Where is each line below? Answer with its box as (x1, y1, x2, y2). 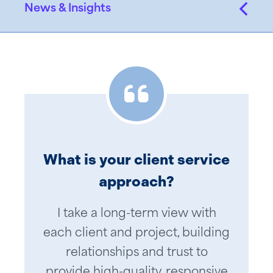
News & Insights (24, 3, 111, 15)
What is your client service (43, 151, 230, 168)
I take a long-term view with (57, 208, 216, 220)
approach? (99, 172, 174, 190)
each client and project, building (43, 228, 230, 239)
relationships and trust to (65, 247, 208, 259)
